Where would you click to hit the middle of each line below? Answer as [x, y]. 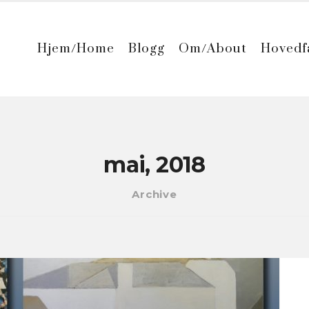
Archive [154, 194]
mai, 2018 [154, 165]
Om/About [213, 48]
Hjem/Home [76, 48]
